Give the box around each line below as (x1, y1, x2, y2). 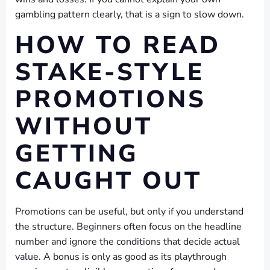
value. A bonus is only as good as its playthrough (15, 250, 227, 263)
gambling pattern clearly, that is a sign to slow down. (15, 8, 244, 21)
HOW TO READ (15, 29, 221, 61)
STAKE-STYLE (15, 56, 204, 89)
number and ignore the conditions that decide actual (15, 235, 240, 248)
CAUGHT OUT (15, 165, 202, 197)
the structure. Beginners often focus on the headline (15, 220, 242, 233)
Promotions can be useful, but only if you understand (15, 205, 243, 218)
